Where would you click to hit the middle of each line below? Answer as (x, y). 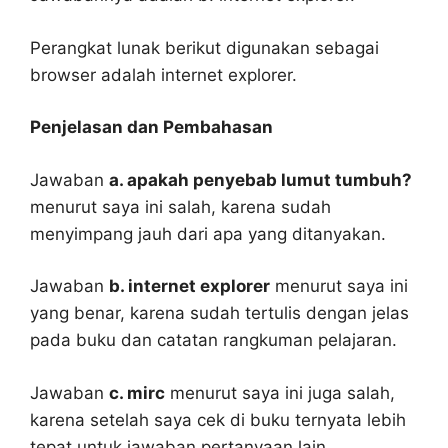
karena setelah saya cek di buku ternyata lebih (218, 419)
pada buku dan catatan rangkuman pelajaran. (213, 340)
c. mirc (137, 392)
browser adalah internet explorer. (163, 74)
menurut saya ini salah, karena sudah (180, 206)
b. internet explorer (189, 286)
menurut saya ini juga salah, (280, 392)
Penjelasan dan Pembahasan (151, 127)
